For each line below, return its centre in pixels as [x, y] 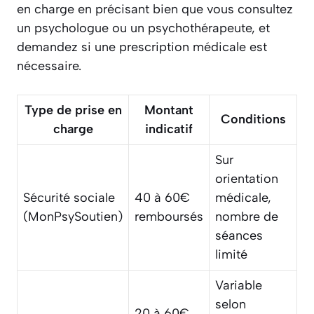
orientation [247, 179]
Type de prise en [73, 110]
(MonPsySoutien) [73, 217]
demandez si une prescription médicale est [142, 47]
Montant [169, 110]
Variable [239, 286]
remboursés [169, 217]
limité [231, 255]
